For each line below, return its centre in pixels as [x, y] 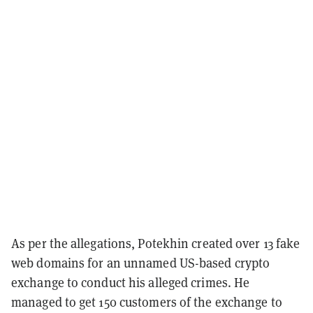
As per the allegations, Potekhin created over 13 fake [156, 243]
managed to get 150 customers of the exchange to [147, 301]
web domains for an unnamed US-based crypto [141, 262]
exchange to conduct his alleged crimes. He [131, 282]
